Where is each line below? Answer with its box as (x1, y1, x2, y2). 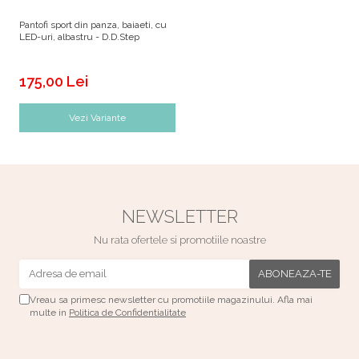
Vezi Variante (69, 112, 126, 124)
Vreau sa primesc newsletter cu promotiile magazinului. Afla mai (30, 294, 313, 306)
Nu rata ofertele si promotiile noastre (93, 234, 266, 247)
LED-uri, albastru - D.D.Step (19, 31, 139, 43)
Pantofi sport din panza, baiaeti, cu (19, 19, 167, 31)
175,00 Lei (19, 73, 88, 91)
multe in (30, 307, 69, 319)
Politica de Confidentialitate (69, 307, 186, 319)
